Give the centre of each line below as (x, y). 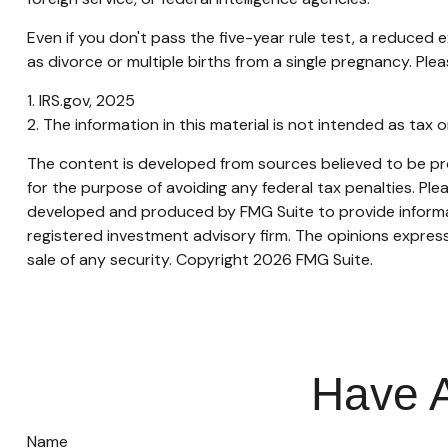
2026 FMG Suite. (312, 260)
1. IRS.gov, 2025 (80, 101)
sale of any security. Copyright (139, 260)
